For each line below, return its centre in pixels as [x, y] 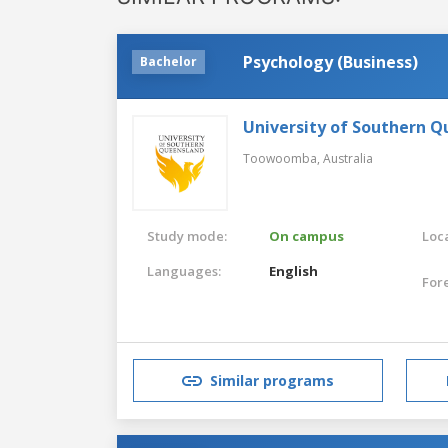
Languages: [184, 270]
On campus [307, 235]
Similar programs [272, 381]
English [294, 270]
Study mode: [187, 235]
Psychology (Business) [330, 61]
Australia [348, 158]
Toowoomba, [283, 158]
